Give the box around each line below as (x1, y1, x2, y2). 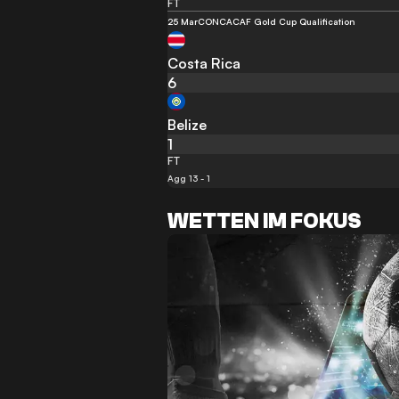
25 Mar (167, 16, 199, 27)
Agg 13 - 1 (167, 173, 211, 183)
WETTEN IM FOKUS (167, 209, 362, 233)
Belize (167, 116, 208, 134)
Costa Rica (167, 54, 241, 72)
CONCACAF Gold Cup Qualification (198, 16, 356, 27)
